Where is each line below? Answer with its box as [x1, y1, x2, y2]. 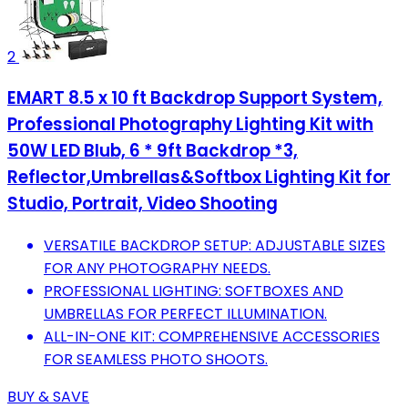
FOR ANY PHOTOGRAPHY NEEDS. [44, 258, 270, 280]
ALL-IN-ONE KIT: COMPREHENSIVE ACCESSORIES [44, 326, 380, 348]
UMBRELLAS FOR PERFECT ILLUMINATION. [44, 303, 327, 325]
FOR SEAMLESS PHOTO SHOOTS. [44, 349, 268, 371]
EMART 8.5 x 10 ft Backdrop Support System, [7, 86, 382, 111]
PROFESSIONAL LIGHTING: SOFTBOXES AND [44, 280, 343, 302]
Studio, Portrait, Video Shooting [7, 191, 278, 217]
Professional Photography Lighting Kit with [7, 112, 373, 138]
